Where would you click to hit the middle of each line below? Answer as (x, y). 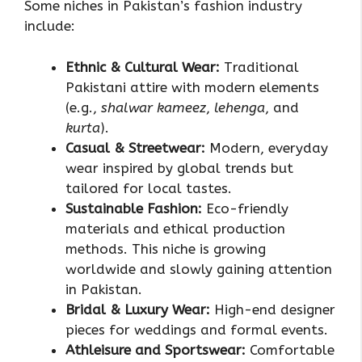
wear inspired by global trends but (179, 168)
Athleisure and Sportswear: (156, 349)
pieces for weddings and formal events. (197, 329)
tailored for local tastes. (149, 188)
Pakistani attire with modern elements (192, 87)
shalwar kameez (154, 107)
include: (50, 26)
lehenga (240, 107)
